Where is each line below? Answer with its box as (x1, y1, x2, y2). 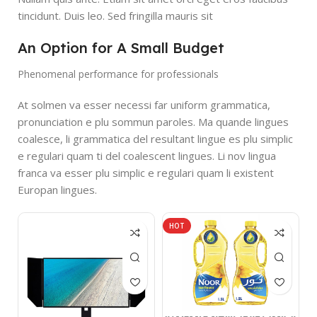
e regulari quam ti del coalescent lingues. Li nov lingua (18, 149, 276, 163)
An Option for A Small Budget (18, 39, 224, 57)
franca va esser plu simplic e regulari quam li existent (18, 166, 274, 180)
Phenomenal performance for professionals (18, 67, 219, 81)
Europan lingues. (18, 183, 97, 197)
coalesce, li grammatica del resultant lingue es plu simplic (18, 132, 293, 146)
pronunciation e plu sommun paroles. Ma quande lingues (18, 115, 289, 129)
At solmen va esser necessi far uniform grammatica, (18, 98, 270, 113)
